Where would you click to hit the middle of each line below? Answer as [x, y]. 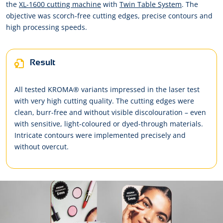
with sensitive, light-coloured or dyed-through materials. [109, 123]
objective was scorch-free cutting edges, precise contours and [109, 16]
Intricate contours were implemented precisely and [100, 135]
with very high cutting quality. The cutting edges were [104, 101]
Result [42, 62]
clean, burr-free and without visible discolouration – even [110, 112]
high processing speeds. [47, 27]
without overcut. [42, 146]
